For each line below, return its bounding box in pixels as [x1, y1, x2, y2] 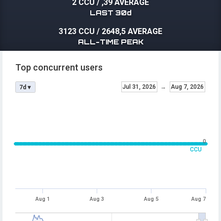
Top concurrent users [15, 62, 103, 73]
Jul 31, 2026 [122, 83, 156, 90]
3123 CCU [59, 27, 95, 36]
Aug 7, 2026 [171, 83, 204, 90]
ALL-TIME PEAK [77, 37, 144, 46]
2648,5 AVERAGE [102, 27, 162, 36]
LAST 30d [89, 8, 132, 17]
